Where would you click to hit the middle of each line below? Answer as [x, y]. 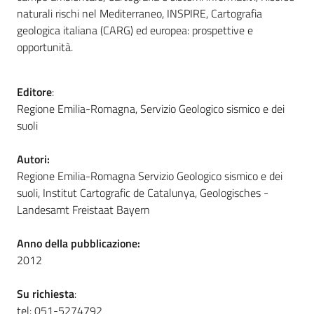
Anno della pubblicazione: [78, 243]
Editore [34, 91]
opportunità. [45, 47]
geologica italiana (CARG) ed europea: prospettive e [135, 30]
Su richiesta [46, 293]
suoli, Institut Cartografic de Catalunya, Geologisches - [143, 192]
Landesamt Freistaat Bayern [83, 209]
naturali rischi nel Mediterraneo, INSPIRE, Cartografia [139, 13]
